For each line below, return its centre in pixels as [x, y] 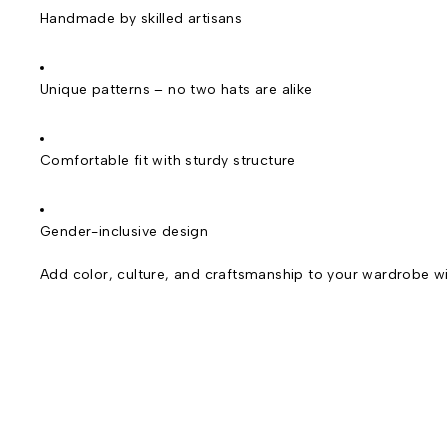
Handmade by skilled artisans [141, 18]
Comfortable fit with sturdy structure [168, 160]
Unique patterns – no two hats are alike [176, 89]
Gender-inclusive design [124, 231]
